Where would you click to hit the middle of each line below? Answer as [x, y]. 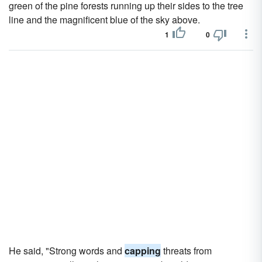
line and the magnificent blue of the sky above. [104, 20]
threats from [186, 251]
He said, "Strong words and [67, 251]
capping [143, 251]
